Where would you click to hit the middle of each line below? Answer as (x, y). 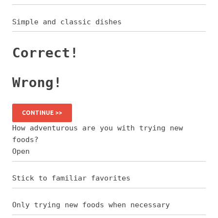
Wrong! (37, 82)
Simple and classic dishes (67, 22)
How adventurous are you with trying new (98, 128)
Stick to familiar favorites (71, 178)
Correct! (45, 53)
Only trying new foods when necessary (91, 205)
